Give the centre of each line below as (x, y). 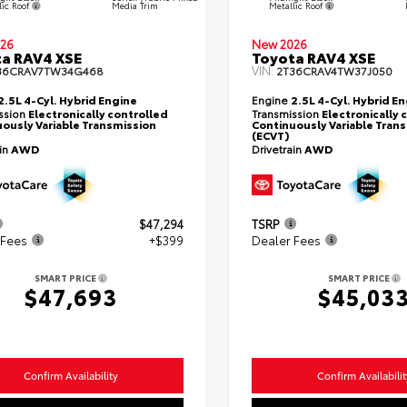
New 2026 (279, 44)
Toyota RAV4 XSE (313, 57)
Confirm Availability (70, 376)
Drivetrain (278, 149)
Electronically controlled (98, 114)
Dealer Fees (286, 240)
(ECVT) (270, 135)
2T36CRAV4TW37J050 (334, 71)
